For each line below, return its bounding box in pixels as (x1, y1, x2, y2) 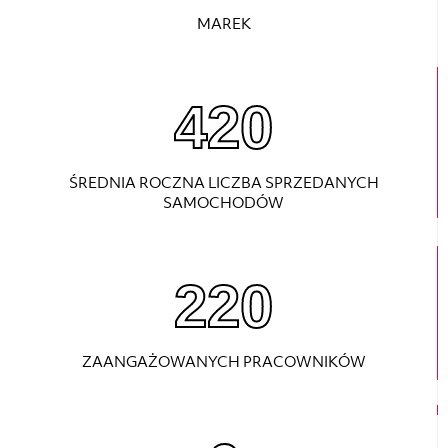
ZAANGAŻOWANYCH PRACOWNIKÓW (81, 352, 366, 372)
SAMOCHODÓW (163, 193, 284, 213)
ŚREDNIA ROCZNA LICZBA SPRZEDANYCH (68, 173, 379, 193)
